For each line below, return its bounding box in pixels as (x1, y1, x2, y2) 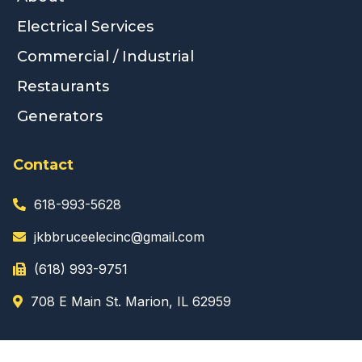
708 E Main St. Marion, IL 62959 (31, 293, 231, 310)
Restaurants (17, 78, 109, 96)
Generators (17, 107, 103, 126)
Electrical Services (17, 18, 154, 36)
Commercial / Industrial (17, 48, 194, 66)
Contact (13, 156, 74, 175)
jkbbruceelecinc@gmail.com (34, 229, 204, 246)
